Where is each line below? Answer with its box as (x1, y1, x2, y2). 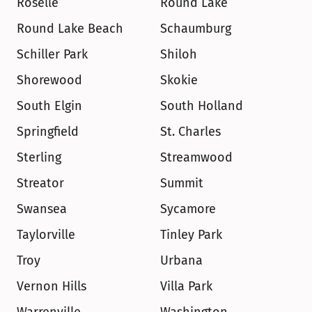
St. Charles (160, 124, 221, 139)
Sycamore (160, 201, 216, 217)
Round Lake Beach (17, 21, 123, 36)
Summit (160, 175, 203, 191)
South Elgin (17, 98, 82, 114)
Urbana (160, 253, 203, 268)
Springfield (17, 124, 79, 139)
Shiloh (160, 47, 197, 62)
